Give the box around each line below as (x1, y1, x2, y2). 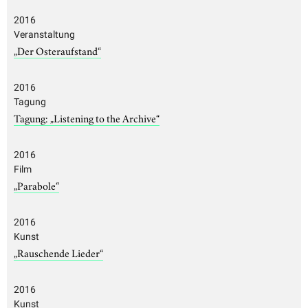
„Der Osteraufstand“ (14, 42, 101, 58)
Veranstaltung (14, 28, 75, 40)
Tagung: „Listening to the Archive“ (14, 109, 159, 125)
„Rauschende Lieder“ (14, 244, 103, 260)
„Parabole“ (14, 177, 59, 192)
